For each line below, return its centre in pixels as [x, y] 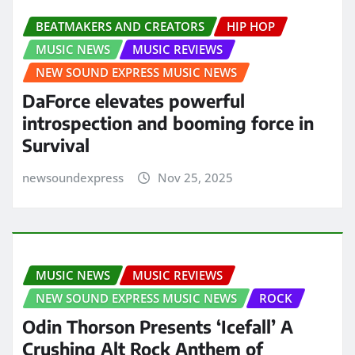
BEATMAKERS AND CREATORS [120, 26]
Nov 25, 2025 [195, 178]
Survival [56, 145]
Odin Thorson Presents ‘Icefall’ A [158, 327]
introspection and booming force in [168, 123]
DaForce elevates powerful [134, 101]
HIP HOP [251, 26]
